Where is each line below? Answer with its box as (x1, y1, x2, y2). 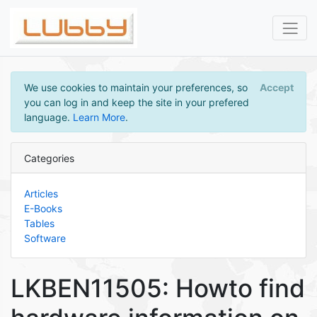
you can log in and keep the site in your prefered (23, 96, 249, 108)
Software (23, 231, 66, 244)
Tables (23, 217, 54, 229)
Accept (259, 81, 294, 93)
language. (23, 110, 73, 123)
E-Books (23, 202, 62, 214)
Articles (23, 187, 58, 200)
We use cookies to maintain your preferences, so (23, 81, 248, 93)
